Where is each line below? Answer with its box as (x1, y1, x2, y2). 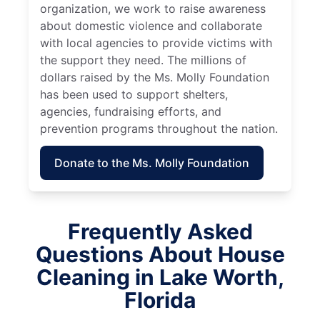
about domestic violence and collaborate (40, 18, 262, 33)
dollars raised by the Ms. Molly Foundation (40, 69, 269, 84)
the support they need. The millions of (40, 52, 246, 67)
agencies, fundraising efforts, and (40, 104, 221, 119)
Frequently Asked (67, 218, 253, 244)
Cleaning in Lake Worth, (36, 264, 284, 290)
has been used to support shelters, (40, 86, 228, 101)
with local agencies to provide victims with (40, 35, 272, 50)
